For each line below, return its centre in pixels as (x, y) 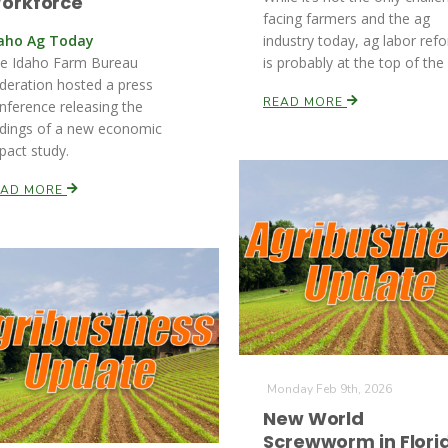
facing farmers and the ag (346, 18)
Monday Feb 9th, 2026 (329, 389)
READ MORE (305, 102)
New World (314, 418)
